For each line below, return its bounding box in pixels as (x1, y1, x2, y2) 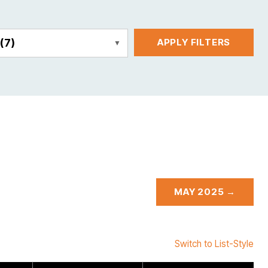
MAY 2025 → (173, 186, 236, 197)
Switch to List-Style (175, 238, 254, 249)
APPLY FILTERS (157, 36, 231, 48)
